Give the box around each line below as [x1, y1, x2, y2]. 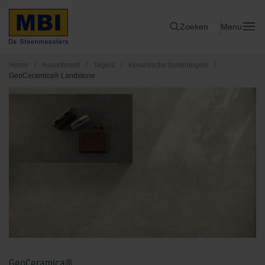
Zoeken [180, 21, 208, 31]
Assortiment [42, 61, 80, 69]
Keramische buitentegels [128, 61, 208, 69]
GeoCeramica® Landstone [9, 72, 95, 80]
